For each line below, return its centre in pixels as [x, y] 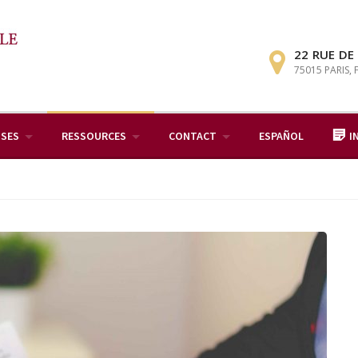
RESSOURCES [94, 136]
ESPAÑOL [281, 136]
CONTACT [193, 136]
